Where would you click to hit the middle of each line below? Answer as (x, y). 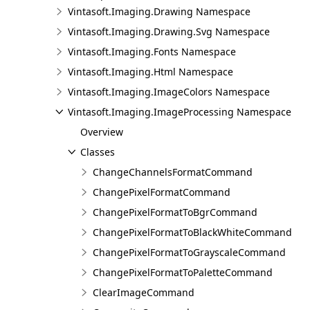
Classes (98, 152)
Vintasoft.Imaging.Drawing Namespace (159, 11)
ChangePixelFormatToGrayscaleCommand (189, 252)
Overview (102, 132)
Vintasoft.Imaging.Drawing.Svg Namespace (169, 31)
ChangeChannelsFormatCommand (173, 172)
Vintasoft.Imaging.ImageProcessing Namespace (180, 112)
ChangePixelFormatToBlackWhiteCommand (192, 232)
